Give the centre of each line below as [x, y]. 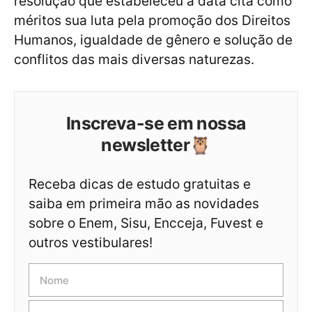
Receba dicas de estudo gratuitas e [140, 184]
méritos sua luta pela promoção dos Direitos [152, 21]
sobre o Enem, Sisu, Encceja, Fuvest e [146, 223]
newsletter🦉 [156, 145]
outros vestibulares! [91, 243]
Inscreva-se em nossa [156, 124]
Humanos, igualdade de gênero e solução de [153, 40]
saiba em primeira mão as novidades [144, 204]
